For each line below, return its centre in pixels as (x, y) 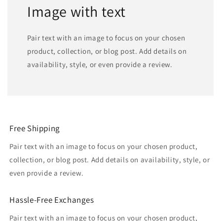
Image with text (76, 11)
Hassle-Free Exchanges (52, 200)
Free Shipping (35, 128)
